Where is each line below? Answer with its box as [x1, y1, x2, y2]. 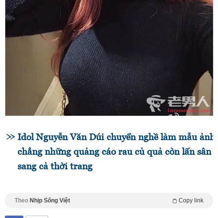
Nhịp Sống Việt [30, 197, 70, 204]
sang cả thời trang [18, 161, 92, 172]
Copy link [179, 197, 203, 204]
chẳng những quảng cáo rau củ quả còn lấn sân [18, 146, 211, 157]
